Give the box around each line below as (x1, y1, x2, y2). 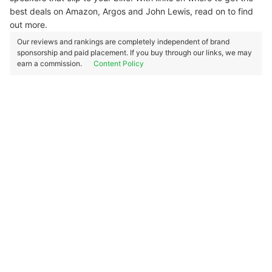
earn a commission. (17, 59, 84, 68)
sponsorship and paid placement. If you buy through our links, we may (17, 48, 252, 57)
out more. (10, 19, 47, 30)
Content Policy (93, 59, 144, 68)
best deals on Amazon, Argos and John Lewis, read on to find (10, 6, 253, 16)
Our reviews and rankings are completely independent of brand (17, 37, 229, 46)
